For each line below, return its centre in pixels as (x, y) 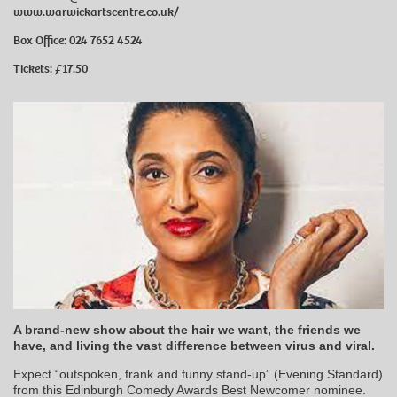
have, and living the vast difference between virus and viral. (194, 345)
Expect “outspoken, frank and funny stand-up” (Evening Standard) (198, 374)
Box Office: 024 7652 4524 (78, 40)
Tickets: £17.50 (51, 68)
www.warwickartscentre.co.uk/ (96, 12)
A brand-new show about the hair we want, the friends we (187, 329)
